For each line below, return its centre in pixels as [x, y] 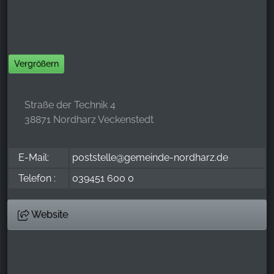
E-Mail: [34, 158]
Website [49, 215]
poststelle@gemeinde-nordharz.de [150, 158]
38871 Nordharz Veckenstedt [89, 120]
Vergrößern [36, 64]
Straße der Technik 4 [70, 105]
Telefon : [37, 179]
